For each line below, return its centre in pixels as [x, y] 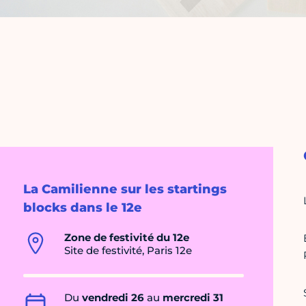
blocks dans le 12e [83, 208]
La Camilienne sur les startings [125, 190]
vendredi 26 [113, 298]
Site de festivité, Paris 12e [128, 251]
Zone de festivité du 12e [127, 238]
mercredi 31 [193, 298]
